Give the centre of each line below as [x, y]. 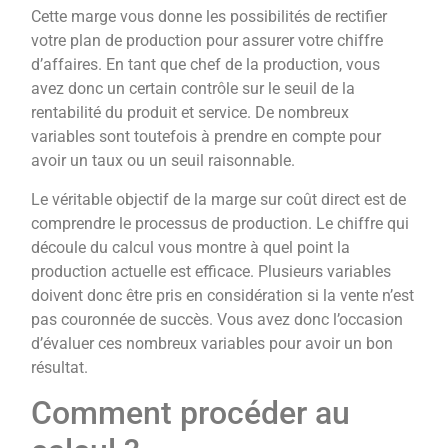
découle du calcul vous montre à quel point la [191, 247]
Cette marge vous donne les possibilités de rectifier [209, 17]
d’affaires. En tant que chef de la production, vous [206, 65]
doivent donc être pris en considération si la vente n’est [223, 295]
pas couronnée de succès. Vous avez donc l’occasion [217, 319]
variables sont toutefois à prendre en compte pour [206, 137]
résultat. [60, 367]
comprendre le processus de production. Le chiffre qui [220, 223]
